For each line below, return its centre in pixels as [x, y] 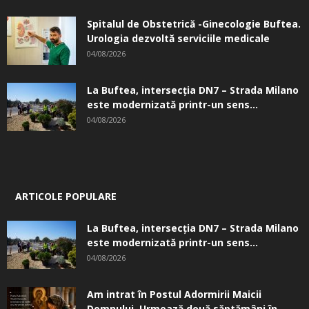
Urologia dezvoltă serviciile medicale [178, 38]
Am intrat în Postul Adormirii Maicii [174, 294]
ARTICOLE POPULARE [66, 196]
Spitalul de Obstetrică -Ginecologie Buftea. [194, 24]
